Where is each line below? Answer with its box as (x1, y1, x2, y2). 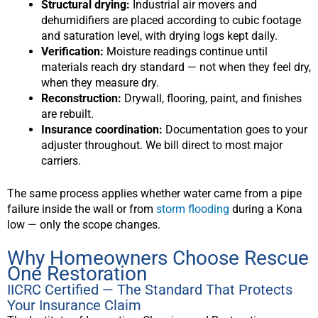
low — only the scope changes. (7, 217, 160, 231)
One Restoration (7, 262, 147, 286)
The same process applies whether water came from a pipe (7, 186, 302, 200)
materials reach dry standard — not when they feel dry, (41, 60, 311, 74)
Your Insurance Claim (7, 297, 141, 314)
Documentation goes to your (163, 122, 307, 136)
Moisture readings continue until (104, 44, 268, 58)
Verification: (41, 44, 104, 58)
